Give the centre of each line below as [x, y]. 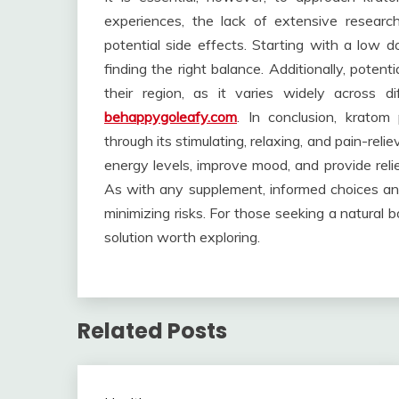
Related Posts [152, 330]
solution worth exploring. [182, 237]
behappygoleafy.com [171, 117]
